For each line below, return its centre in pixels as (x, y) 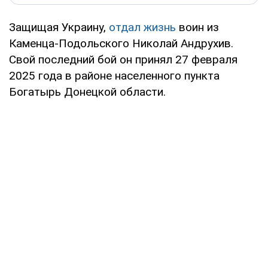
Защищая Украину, (59, 27)
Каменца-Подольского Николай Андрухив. (121, 43)
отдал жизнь (142, 27)
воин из (197, 27)
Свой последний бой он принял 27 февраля (123, 59)
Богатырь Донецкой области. (87, 92)
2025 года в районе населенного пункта (114, 75)
